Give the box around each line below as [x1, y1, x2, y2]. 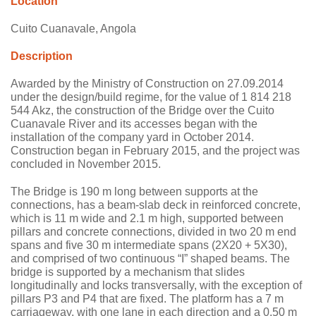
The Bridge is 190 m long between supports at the [11, 186, 258, 198]
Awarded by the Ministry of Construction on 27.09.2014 [11, 78, 284, 90]
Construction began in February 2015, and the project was [11, 145, 300, 157]
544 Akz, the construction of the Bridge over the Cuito [11, 104, 274, 117]
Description [11, 50, 73, 63]
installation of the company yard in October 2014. [11, 131, 254, 144]
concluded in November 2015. [11, 158, 161, 171]
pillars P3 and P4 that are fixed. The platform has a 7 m [11, 293, 284, 305]
